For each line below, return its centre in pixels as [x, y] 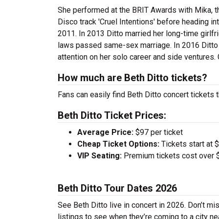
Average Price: [105, 132]
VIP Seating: [99, 156]
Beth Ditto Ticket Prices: [112, 115]
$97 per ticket [158, 132]
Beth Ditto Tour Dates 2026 [117, 188]
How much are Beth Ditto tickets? [132, 78]
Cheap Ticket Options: [118, 144]
